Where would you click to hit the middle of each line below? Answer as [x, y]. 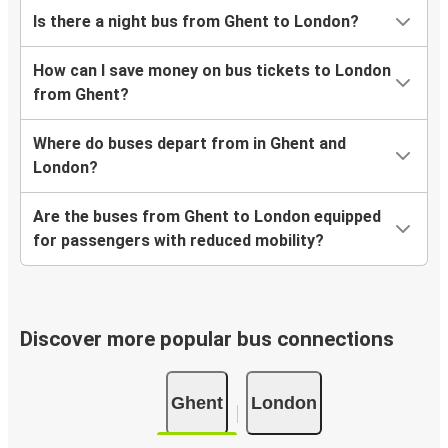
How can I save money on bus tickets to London [212, 71]
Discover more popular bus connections [207, 339]
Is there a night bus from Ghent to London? [196, 22]
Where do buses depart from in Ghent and [189, 144]
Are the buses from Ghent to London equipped [207, 217]
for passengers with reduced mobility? [178, 241]
